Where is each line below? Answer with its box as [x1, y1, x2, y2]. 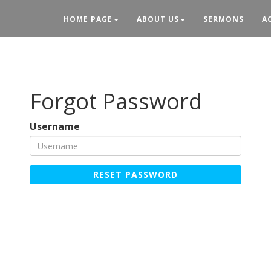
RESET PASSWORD [93, 169, 178, 180]
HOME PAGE [64, 14, 113, 24]
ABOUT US [137, 14, 179, 24]
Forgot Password [30, 87, 202, 116]
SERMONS [203, 14, 244, 24]
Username [30, 120, 80, 133]
